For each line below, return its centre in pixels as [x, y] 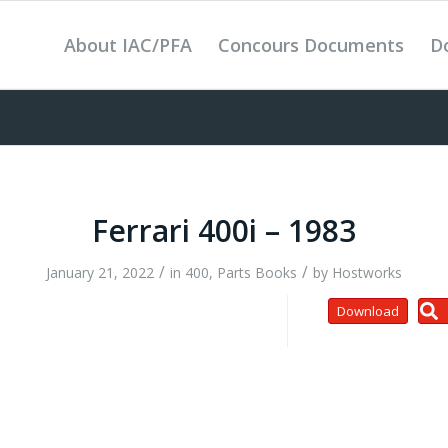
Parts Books [257, 272]
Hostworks [367, 272]
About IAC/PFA [128, 45]
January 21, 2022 [100, 272]
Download [368, 310]
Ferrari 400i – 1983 [224, 230]
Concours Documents [311, 45]
